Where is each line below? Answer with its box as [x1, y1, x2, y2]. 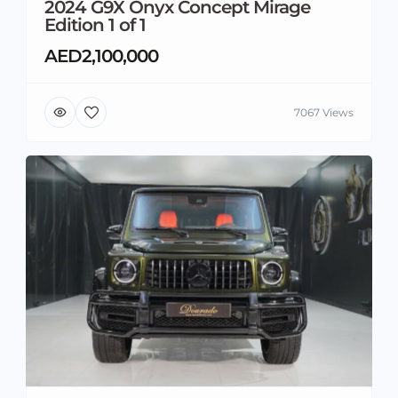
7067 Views [294, 105, 354, 119]
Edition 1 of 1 [44, 14, 146, 36]
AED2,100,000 [44, 45, 158, 67]
